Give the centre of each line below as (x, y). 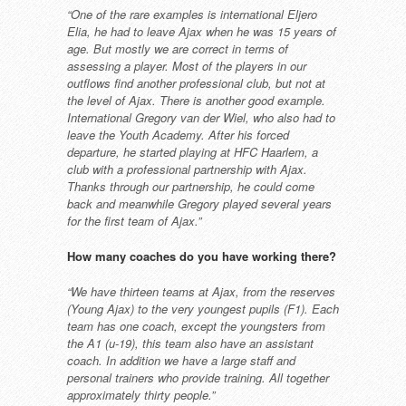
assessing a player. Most (135, 66)
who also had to (294, 117)
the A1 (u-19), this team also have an (166, 343)
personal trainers (112, 377)
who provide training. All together (243, 377)
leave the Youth (110, 135)
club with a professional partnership (161, 169)
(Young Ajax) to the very (132, 309)
